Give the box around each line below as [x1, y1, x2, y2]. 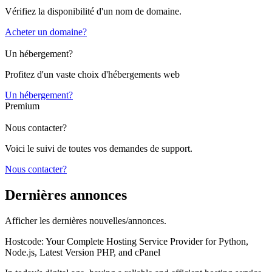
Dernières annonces [5, 187, 127, 203]
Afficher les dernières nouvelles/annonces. [5, 216, 166, 226]
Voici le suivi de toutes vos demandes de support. [5, 143, 192, 154]
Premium [5, 101, 39, 112]
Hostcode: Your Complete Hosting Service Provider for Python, [5, 236, 248, 247]
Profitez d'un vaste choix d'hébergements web [5, 69, 180, 80]
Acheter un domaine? [5, 27, 87, 38]
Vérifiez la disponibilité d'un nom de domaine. [5, 6, 182, 17]
